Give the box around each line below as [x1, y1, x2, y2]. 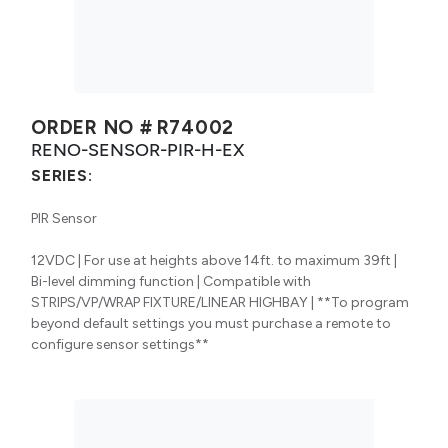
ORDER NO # [31, 115, 153, 139]
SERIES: [31, 165, 93, 185]
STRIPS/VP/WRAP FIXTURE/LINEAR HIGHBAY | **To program [31, 293, 409, 311]
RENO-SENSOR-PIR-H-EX [31, 138, 244, 160]
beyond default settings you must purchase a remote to [31, 314, 391, 332]
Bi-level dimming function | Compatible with [31, 272, 311, 290]
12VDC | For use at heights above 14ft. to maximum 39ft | [31, 251, 397, 269]
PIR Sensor [31, 209, 97, 227]
